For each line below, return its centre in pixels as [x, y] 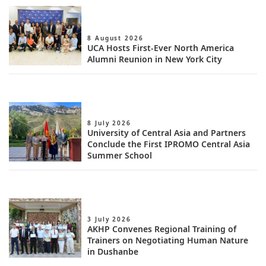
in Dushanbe [113, 251]
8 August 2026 [115, 38]
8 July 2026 [109, 123]
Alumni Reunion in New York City [155, 59]
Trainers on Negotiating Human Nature [168, 240]
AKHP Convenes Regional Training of [162, 229]
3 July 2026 [109, 219]
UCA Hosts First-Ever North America [161, 48]
